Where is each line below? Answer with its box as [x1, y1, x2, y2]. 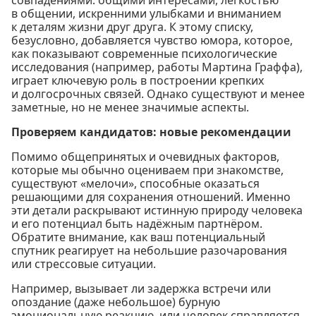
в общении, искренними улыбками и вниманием [11, 6, 281, 22]
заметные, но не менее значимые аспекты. [11, 99, 249, 116]
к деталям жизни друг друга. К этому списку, [11, 19, 253, 35]
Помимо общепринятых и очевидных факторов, [11, 149, 279, 165]
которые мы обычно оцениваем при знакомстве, [11, 162, 284, 178]
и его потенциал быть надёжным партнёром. [11, 216, 262, 232]
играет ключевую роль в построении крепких [11, 73, 264, 89]
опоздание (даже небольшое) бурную [11, 294, 220, 310]
